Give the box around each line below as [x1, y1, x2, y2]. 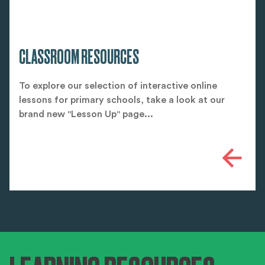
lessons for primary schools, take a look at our [19, 95, 225, 105]
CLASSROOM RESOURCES [19, 46, 139, 69]
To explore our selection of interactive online [19, 81, 217, 91]
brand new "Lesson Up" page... [19, 109, 153, 119]
